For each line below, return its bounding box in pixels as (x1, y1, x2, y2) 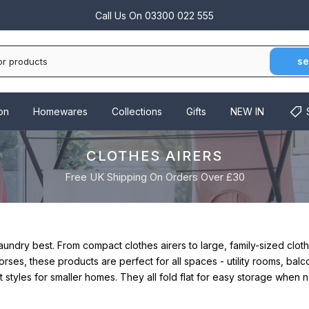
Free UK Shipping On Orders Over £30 (64, 170, 245, 184)
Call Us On (95, 9, 145, 21)
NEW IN (230, 105, 264, 117)
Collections (111, 105, 162, 117)
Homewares (32, 105, 88, 117)
